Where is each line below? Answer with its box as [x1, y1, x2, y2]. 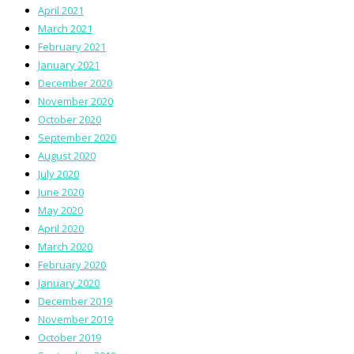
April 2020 [38, 220, 84, 235]
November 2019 [38, 311, 113, 326]
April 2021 [38, 2, 84, 17]
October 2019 [38, 330, 101, 345]
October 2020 [38, 111, 101, 126]
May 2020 [38, 202, 83, 217]
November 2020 [38, 93, 113, 108]
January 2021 [38, 57, 100, 72]
